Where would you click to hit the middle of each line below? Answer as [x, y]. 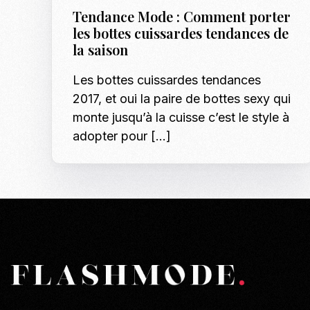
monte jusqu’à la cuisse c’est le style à [181, 118]
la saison [101, 50]
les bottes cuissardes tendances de [181, 33]
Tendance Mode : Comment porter [182, 17]
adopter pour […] [122, 136]
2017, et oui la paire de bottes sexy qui [182, 99]
